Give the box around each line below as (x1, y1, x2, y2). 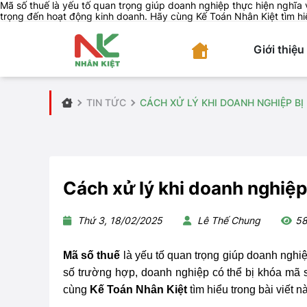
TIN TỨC (86, 97, 126, 108)
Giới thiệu (254, 42, 305, 56)
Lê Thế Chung (195, 214, 260, 226)
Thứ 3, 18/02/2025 (75, 214, 162, 226)
